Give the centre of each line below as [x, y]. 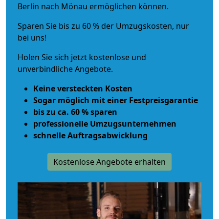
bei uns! [32, 37]
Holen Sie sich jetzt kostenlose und [82, 57]
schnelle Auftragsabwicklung [90, 135]
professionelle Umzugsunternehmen [105, 123]
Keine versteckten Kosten [83, 88]
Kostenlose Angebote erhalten [109, 162]
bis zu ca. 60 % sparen [75, 112]
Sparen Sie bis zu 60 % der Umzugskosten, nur [103, 26]
